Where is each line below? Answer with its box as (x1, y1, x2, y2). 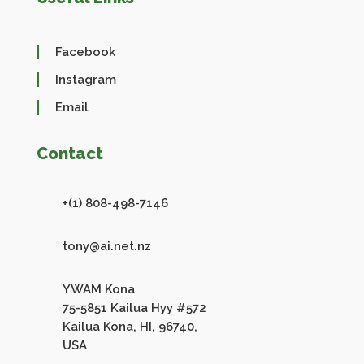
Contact (36, 143, 103, 163)
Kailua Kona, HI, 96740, (62, 318, 197, 334)
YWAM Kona (62, 281, 135, 297)
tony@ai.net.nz (62, 238, 151, 253)
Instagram (54, 71, 116, 87)
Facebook (54, 44, 115, 59)
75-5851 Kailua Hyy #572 (62, 300, 206, 315)
